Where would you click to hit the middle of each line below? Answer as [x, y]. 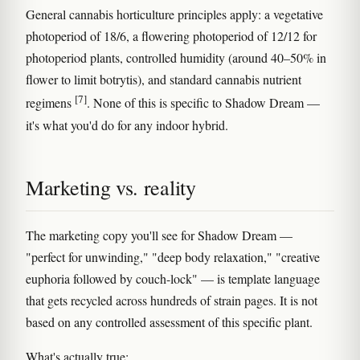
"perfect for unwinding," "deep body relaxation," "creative [173, 256]
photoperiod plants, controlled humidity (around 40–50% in [176, 58]
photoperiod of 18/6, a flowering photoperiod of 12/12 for [171, 36]
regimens [50, 103]
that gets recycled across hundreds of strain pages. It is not [172, 300]
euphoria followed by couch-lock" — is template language [173, 278]
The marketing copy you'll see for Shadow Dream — [159, 235]
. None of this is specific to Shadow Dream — [203, 103]
